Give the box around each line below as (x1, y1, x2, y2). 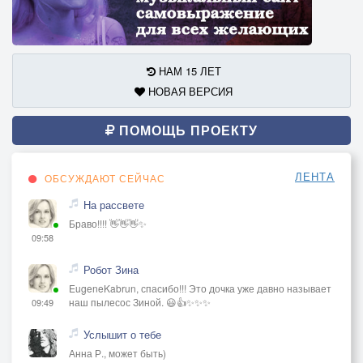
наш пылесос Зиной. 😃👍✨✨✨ (69, 294, 211, 309)
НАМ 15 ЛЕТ (155, 62, 221, 79)
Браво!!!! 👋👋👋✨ (69, 216, 147, 230)
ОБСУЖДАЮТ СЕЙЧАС (41, 170, 165, 185)
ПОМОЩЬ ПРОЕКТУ (115, 120, 258, 139)
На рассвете (83, 196, 144, 212)
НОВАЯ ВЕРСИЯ (145, 83, 233, 99)
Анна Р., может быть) (69, 345, 166, 360)
